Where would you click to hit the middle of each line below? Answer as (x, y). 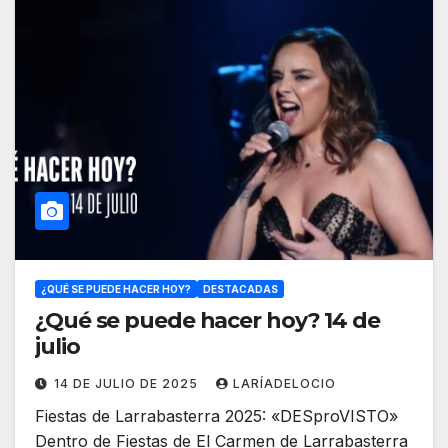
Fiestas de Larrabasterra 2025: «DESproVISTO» (216, 416)
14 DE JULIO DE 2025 (128, 384)
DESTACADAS (240, 289)
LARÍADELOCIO (284, 384)
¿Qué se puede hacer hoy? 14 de (207, 321)
